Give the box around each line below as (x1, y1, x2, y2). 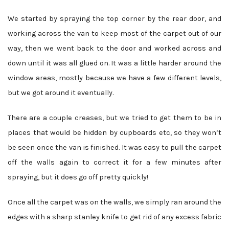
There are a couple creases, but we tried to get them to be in (8, 113, 221, 123)
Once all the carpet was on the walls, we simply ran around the (8, 198, 221, 207)
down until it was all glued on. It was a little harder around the (8, 59, 221, 68)
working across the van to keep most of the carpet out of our (8, 29, 221, 38)
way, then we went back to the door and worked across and (8, 44, 221, 53)
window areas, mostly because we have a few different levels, (8, 74, 221, 83)
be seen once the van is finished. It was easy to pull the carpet (8, 143, 221, 152)
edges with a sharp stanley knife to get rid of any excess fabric (8, 213, 221, 222)
